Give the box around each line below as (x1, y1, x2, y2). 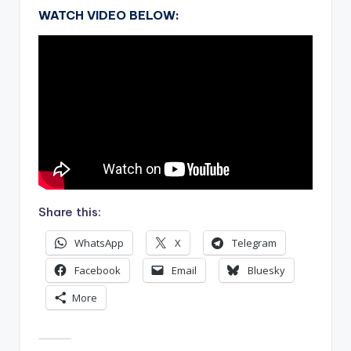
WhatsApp (74, 236, 124, 251)
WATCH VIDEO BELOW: (38, 8, 179, 23)
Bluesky (248, 263, 285, 278)
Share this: (38, 204, 101, 219)
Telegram (232, 236, 277, 251)
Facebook (74, 263, 121, 278)
